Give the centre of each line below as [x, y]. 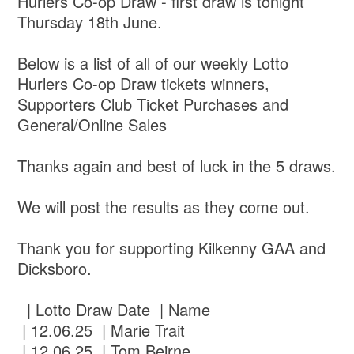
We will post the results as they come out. [166, 207]
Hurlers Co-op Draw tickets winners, [144, 84]
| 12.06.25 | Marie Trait [102, 330]
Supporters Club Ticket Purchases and [153, 104]
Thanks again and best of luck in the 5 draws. [177, 166]
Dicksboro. [55, 269]
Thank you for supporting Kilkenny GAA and [172, 248]
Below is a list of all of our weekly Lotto [153, 63]
